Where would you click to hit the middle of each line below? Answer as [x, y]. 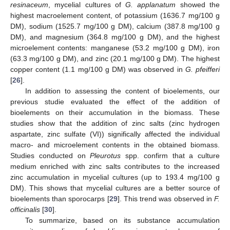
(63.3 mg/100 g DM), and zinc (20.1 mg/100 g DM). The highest [115, 59]
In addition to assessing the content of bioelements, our [122, 91]
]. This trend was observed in [166, 199]
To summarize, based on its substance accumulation [122, 221]
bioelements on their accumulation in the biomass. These [115, 113]
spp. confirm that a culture [170, 156]
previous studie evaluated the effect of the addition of [115, 102]
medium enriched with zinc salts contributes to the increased [115, 167]
